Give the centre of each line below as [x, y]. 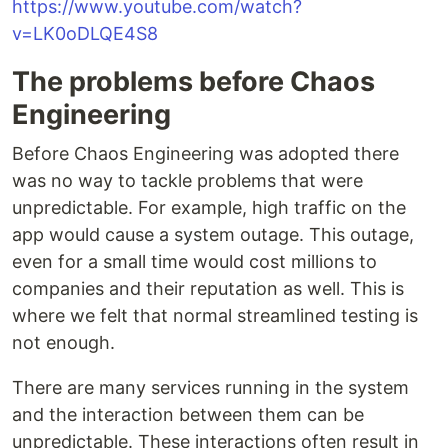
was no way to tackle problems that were [187, 180]
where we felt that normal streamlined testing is [215, 315]
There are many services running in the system [210, 387]
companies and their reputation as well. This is [208, 288]
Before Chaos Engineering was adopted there [205, 153]
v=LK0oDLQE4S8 [85, 33]
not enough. [63, 342]
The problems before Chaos [193, 81]
